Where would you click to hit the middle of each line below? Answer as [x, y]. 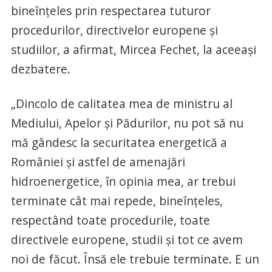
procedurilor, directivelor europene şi [114, 30]
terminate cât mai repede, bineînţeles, [117, 201]
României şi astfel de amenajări [98, 162]
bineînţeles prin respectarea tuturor [110, 11]
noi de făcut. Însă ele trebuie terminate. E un [135, 259]
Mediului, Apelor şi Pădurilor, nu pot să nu [127, 123]
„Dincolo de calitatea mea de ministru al [121, 104]
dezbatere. [40, 69]
